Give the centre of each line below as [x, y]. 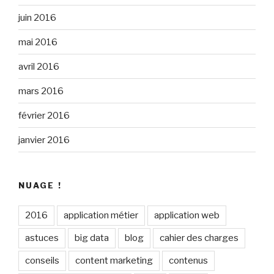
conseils [42, 260]
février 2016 [44, 115]
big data [92, 238]
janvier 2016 [44, 140]
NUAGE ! [40, 186]
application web [187, 215]
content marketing [114, 260]
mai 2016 [38, 42]
